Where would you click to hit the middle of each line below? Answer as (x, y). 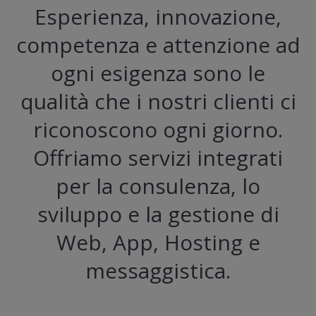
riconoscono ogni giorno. (158, 130)
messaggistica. (158, 271)
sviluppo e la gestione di (158, 214)
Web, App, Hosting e (158, 243)
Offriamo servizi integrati (158, 158)
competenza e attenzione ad (158, 45)
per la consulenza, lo (158, 186)
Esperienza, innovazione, (158, 17)
